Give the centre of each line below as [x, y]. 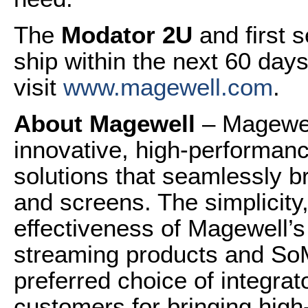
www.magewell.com [168, 87]
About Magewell [108, 123]
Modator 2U [130, 35]
